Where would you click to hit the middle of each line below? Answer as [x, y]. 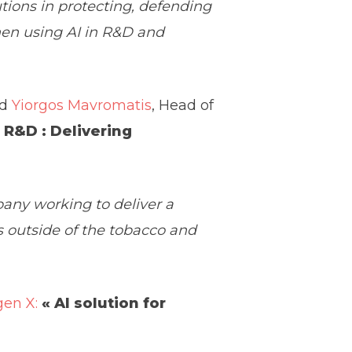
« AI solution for [104, 303]
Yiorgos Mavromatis [82, 105]
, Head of [183, 105]
